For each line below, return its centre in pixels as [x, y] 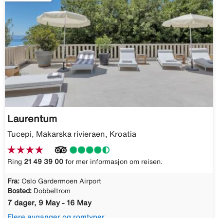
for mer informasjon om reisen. [113, 162]
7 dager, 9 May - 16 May [49, 203]
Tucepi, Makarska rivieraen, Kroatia [72, 134]
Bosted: [19, 191]
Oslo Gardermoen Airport [61, 181]
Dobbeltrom [52, 191]
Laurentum [32, 118]
